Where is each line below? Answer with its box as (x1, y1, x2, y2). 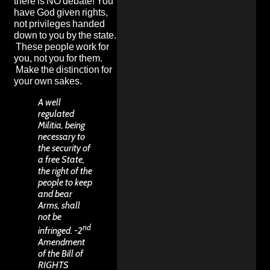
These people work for (14, 40, 109, 52)
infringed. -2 (38, 224, 83, 236)
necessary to (38, 130, 85, 142)
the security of (38, 142, 90, 154)
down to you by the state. (14, 29, 116, 41)
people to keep (38, 176, 92, 188)
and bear (38, 187, 72, 199)
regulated (38, 107, 74, 119)
